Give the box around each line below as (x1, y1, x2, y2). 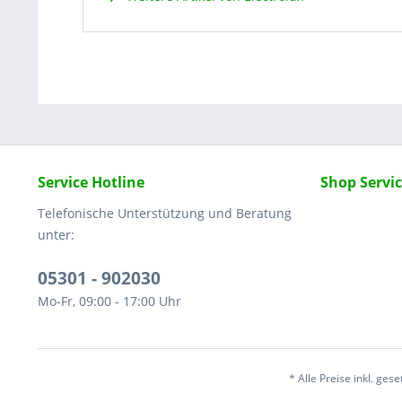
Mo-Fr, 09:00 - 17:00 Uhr (38, 293, 181, 310)
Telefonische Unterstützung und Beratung (38, 205, 292, 222)
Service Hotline (38, 172, 144, 192)
